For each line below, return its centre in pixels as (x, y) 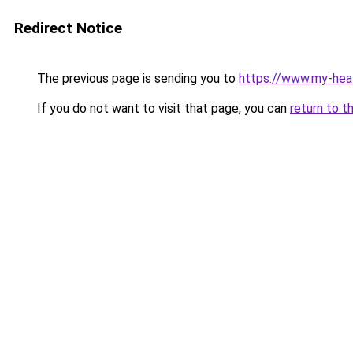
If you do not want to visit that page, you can (162, 108)
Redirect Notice (68, 28)
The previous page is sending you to (136, 78)
